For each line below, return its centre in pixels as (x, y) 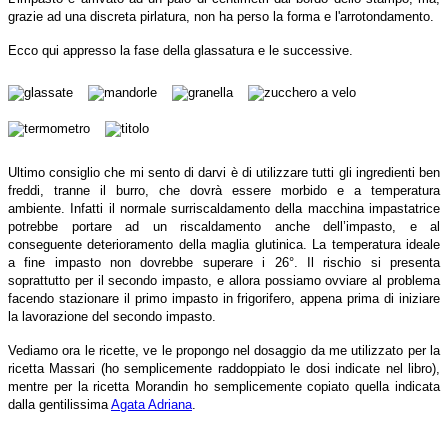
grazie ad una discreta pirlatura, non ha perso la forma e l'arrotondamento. (221, 16)
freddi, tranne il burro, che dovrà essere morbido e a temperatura (224, 190)
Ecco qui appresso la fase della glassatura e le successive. (180, 50)
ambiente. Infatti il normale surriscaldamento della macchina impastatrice (224, 208)
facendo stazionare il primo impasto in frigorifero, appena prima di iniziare (224, 298)
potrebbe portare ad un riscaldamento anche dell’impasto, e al (224, 226)
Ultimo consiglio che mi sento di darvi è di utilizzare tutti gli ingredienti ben (224, 172)
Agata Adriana (151, 404)
